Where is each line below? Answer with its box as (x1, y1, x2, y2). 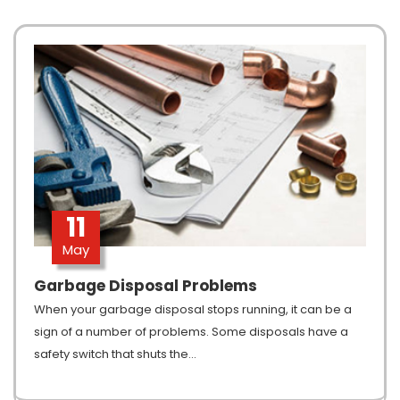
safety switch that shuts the (34, 345, 188, 362)
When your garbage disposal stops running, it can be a (34, 300, 352, 318)
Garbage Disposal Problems (34, 274, 257, 296)
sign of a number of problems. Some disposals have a (34, 322, 348, 340)
